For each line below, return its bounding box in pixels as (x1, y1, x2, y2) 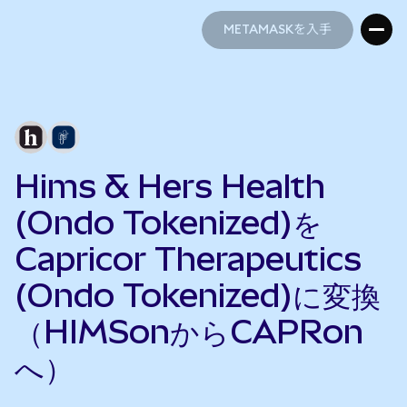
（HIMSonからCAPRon (15, 313, 363, 351)
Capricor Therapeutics (15, 240, 362, 278)
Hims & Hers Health (15, 167, 325, 205)
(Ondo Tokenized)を (15, 203, 323, 242)
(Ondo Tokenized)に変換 (15, 276, 381, 314)
